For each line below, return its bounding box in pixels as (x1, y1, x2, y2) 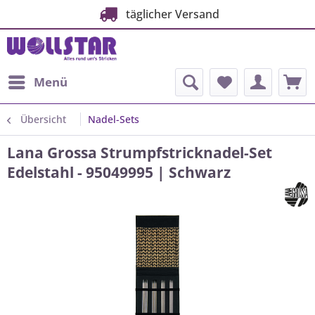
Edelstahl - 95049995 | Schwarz (7, 162, 231, 182)
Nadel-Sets (88, 112, 139, 126)
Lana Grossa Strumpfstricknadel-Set (7, 143, 272, 162)
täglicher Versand (120, 6, 219, 22)
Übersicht (20, 112, 66, 126)
